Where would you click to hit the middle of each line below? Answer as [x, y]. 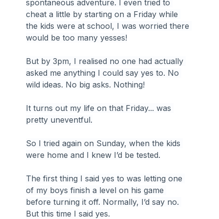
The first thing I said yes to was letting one [106, 178]
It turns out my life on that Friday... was [100, 108]
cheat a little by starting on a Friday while [103, 14]
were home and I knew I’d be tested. [93, 155]
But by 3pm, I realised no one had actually [106, 61]
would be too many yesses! [77, 37]
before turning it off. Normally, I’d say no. [104, 202]
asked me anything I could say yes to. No [104, 73]
